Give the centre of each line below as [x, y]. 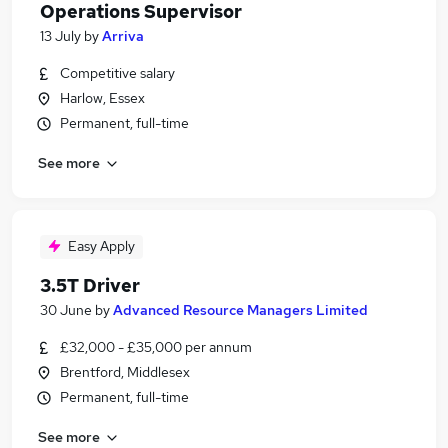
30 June [66, 310]
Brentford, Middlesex [125, 372]
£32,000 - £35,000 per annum [156, 347]
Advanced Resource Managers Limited [240, 310]
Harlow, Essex [102, 98]
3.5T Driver [90, 285]
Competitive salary [117, 73]
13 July [60, 36]
